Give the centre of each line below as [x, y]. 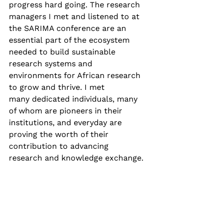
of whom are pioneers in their [67, 111]
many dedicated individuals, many [74, 99]
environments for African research [76, 76]
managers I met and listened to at [75, 17]
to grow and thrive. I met [58, 87]
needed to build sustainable [63, 52]
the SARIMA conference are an [69, 28]
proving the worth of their [60, 135]
